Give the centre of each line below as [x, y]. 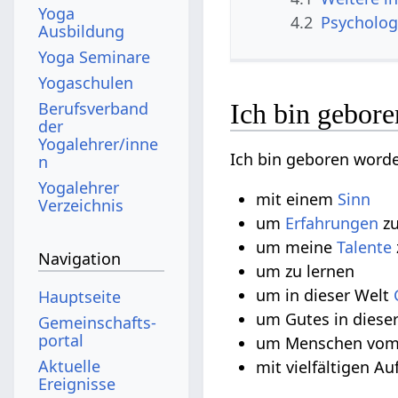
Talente [365, 247]
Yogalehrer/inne [99, 143]
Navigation [80, 259]
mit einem [297, 199]
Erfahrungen [332, 223]
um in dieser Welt [325, 295]
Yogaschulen [86, 82]
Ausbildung [82, 31]
